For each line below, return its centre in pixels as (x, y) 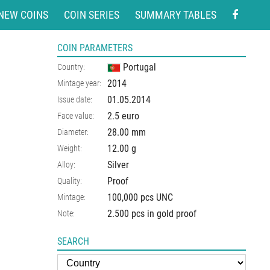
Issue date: (75, 99)
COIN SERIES (92, 15)
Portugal (140, 67)
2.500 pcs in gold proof (152, 214)
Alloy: (66, 165)
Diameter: (73, 132)
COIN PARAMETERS (95, 48)
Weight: (70, 148)
